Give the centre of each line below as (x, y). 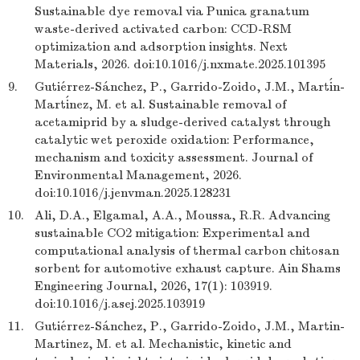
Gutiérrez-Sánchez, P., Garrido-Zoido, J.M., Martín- (190, 87)
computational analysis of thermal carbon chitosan (187, 251)
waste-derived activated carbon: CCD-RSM (163, 29)
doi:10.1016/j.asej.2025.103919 (120, 304)
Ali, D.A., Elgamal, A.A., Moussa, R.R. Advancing (182, 215)
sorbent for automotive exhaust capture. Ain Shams (188, 268)
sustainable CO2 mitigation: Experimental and (172, 233)
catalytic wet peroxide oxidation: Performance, (174, 140)
